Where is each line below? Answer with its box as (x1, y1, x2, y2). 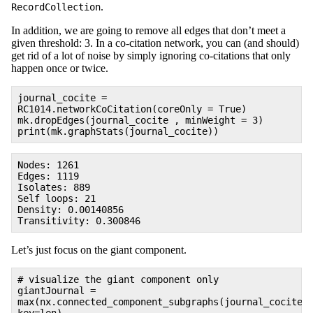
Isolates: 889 (17, 182, 90, 193)
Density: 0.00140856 (17, 204, 124, 215)
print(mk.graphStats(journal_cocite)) (17, 125, 219, 137)
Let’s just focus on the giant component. (11, 244, 187, 256)
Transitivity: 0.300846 (17, 215, 140, 226)
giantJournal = (17, 285, 96, 296)
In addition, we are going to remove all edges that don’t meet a (11, 24, 286, 36)
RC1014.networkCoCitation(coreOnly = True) (17, 103, 247, 115)
